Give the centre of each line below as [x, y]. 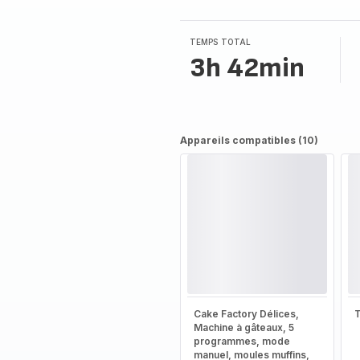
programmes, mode [241, 341]
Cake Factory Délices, [246, 314]
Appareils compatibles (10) [249, 140]
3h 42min [247, 68]
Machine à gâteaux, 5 [243, 327]
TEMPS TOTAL [220, 42]
